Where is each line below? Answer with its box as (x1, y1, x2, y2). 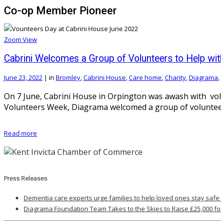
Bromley (56, 73, 80, 82)
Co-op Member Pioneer (4, 4, 117, 17)
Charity (165, 73, 186, 82)
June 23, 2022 (4, 73, 42, 82)
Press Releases (4, 175, 47, 183)
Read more (4, 128, 37, 138)
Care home (129, 73, 162, 82)
